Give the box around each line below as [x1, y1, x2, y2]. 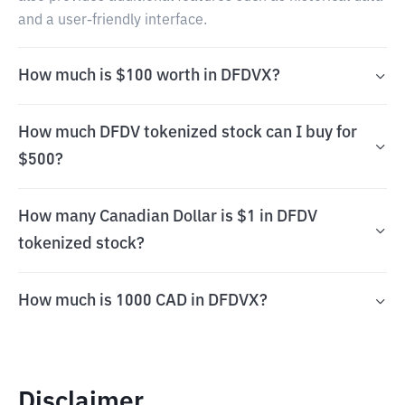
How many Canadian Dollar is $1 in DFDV [18, 209, 317, 225]
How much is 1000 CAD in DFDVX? [18, 293, 268, 309]
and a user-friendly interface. [18, 14, 207, 28]
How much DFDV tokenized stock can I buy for [18, 125, 357, 141]
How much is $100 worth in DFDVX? [18, 68, 280, 84]
